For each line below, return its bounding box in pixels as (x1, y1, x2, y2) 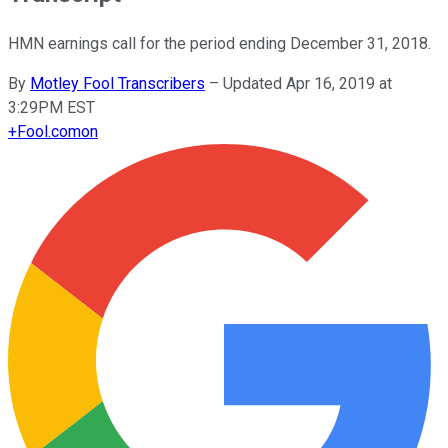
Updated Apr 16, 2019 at (223, 73, 392, 93)
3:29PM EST (8, 97, 95, 117)
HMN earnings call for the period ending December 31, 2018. (8, 33, 431, 53)
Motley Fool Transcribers (30, 73, 205, 93)
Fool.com (17, 121, 81, 141)
